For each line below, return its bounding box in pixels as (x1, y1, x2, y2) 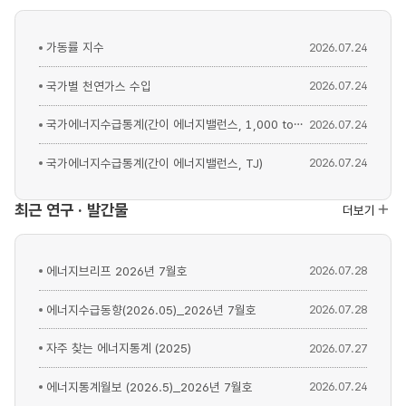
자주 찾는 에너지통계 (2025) (46, 341, 192, 356)
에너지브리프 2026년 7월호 (46, 263, 188, 278)
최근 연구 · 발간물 (14, 199, 128, 219)
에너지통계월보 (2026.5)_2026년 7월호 (46, 379, 254, 394)
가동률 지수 (46, 40, 105, 55)
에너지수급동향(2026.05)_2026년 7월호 (46, 302, 257, 317)
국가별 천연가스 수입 (46, 78, 152, 93)
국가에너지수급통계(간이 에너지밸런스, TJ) (46, 155, 264, 170)
